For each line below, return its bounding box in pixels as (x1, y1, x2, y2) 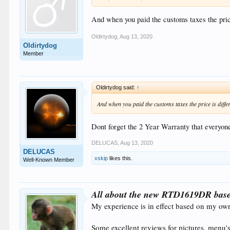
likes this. (108, 155, 133, 161)
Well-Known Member (23, 157, 75, 163)
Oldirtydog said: (96, 84, 137, 90)
